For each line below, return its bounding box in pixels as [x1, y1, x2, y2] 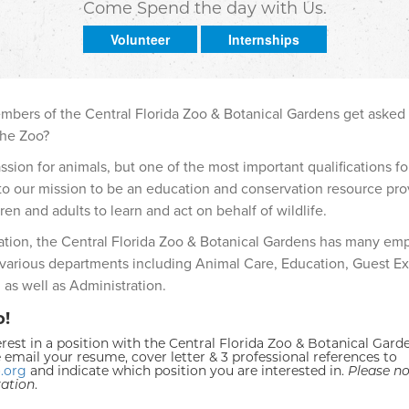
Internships [227, 30, 299, 48]
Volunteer [110, 30, 170, 48]
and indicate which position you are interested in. [26, 361, 348, 379]
